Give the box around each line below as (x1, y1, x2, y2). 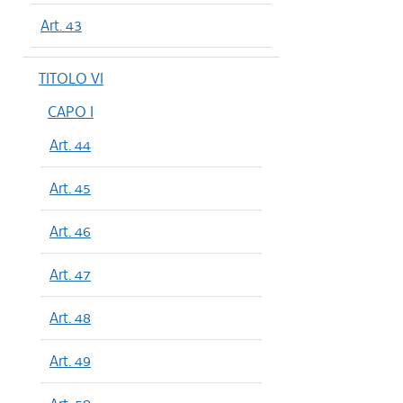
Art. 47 (49, 264, 91, 284)
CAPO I (48, 102, 94, 121)
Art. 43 (40, 15, 82, 35)
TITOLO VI (39, 68, 103, 88)
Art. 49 (49, 351, 91, 371)
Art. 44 (49, 135, 91, 155)
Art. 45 (49, 178, 91, 198)
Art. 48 (49, 308, 91, 327)
